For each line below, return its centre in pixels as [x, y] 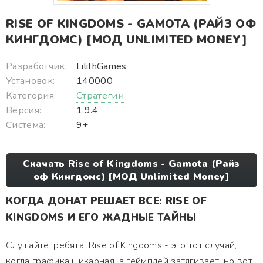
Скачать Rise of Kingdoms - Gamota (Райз [131, 164]
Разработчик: [36, 66]
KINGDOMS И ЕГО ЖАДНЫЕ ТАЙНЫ [101, 218]
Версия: [24, 110]
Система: [26, 125]
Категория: [31, 96]
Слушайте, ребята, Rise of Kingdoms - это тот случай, [122, 245]
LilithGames [102, 66]
